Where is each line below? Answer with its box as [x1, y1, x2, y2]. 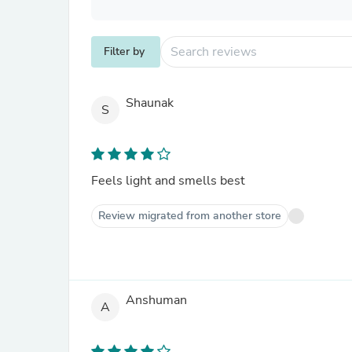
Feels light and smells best [91, 172, 245, 189]
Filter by [104, 44, 145, 59]
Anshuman [126, 291, 187, 310]
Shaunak [126, 94, 174, 112]
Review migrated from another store [98, 208, 281, 223]
